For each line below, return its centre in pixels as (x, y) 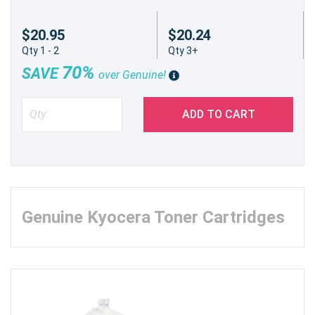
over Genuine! (134, 75)
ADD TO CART (218, 114)
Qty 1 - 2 (40, 50)
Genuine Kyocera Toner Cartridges (153, 217)
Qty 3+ (183, 50)
